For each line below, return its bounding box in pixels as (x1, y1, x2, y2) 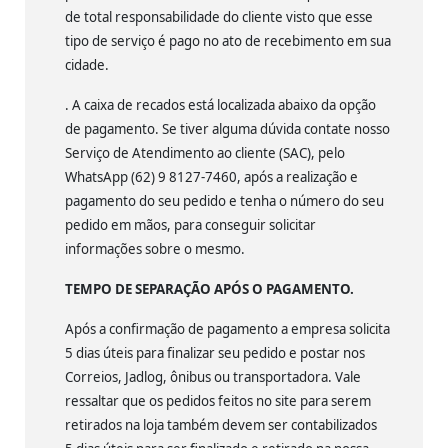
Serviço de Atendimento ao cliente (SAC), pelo (65, 143, 345, 162)
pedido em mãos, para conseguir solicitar (65, 215, 316, 234)
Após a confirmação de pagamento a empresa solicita (65, 319, 390, 338)
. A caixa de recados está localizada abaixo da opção (65, 95, 376, 114)
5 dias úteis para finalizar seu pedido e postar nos (65, 343, 365, 362)
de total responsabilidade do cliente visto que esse (65, 7, 373, 26)
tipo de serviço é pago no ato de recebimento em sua (65, 31, 391, 50)
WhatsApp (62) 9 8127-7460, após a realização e (65, 167, 358, 186)
